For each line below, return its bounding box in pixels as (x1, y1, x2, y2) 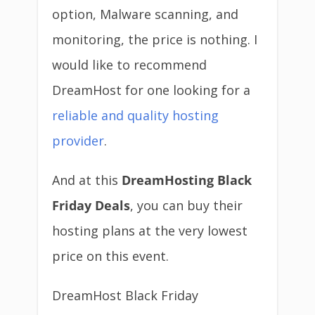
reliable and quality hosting (52, 107, 219, 124)
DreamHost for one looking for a (52, 82, 250, 98)
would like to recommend (52, 56, 207, 73)
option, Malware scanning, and (52, 6, 238, 22)
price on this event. (52, 247, 169, 264)
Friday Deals (52, 197, 130, 214)
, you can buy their (130, 197, 243, 214)
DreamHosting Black (122, 172, 252, 188)
